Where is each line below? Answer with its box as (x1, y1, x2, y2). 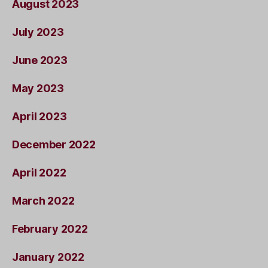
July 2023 (12, 25, 64, 38)
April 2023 (12, 109, 67, 123)
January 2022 (12, 250, 84, 263)
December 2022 (12, 138, 96, 151)
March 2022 (12, 194, 75, 207)
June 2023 (12, 53, 68, 66)
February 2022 (12, 222, 88, 235)
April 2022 (12, 166, 66, 179)
